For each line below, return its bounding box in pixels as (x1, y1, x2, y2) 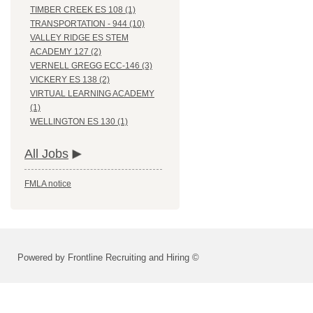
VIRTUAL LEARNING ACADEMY (30, 89, 154, 99)
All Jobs (24, 147, 68, 161)
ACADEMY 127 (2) (30, 47, 101, 57)
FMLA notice (24, 179, 71, 189)
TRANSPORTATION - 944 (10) (30, 19, 145, 29)
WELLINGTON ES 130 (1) (30, 117, 128, 127)
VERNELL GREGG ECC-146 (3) (30, 61, 152, 71)
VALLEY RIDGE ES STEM (30, 33, 129, 43)
